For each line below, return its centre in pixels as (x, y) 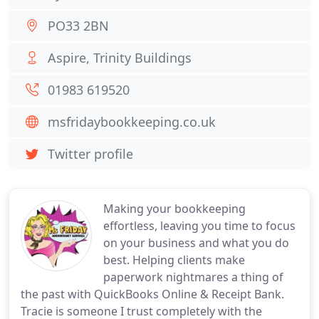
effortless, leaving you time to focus (199, 226)
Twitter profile (90, 154)
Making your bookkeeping (174, 209)
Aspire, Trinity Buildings (120, 58)
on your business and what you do (196, 243)
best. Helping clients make (174, 260)
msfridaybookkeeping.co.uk (132, 122)
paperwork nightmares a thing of (193, 277)
